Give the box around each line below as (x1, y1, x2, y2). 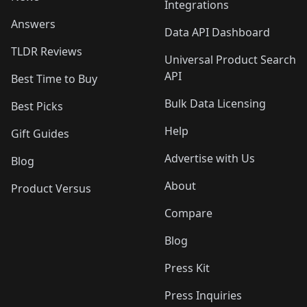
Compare (164, 206, 212, 221)
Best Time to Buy (11, 71, 97, 86)
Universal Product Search (164, 52, 296, 67)
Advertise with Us (164, 151, 255, 166)
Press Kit (164, 260, 210, 275)
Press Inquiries (164, 288, 242, 303)
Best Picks (11, 99, 63, 114)
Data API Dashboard (164, 25, 270, 40)
